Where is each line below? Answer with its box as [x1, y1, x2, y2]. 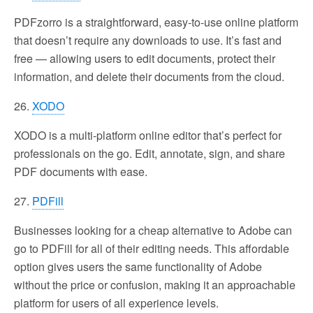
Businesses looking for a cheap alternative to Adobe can [14, 221, 292, 238]
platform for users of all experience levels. [14, 294, 219, 311]
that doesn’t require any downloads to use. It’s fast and [14, 31, 282, 48]
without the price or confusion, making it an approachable [14, 276, 296, 293]
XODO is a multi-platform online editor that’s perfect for [14, 126, 282, 143]
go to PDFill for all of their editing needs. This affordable [14, 240, 289, 256]
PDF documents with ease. [14, 163, 147, 180]
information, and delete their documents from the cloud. [14, 68, 284, 85]
